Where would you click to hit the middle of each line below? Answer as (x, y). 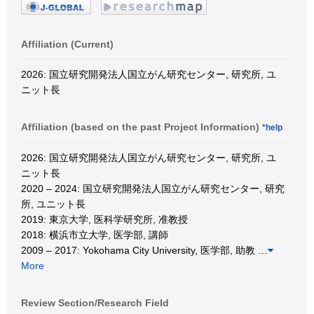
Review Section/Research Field (95, 302)
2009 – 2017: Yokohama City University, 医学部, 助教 (139, 250)
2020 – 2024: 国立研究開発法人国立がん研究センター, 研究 (153, 188)
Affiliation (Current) (67, 44)
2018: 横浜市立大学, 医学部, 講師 (95, 234)
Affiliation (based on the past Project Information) (142, 127)
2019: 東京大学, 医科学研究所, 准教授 (104, 219)
